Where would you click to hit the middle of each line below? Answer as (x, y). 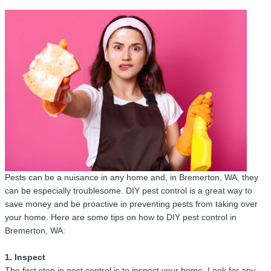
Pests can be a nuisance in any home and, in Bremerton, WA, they (132, 177)
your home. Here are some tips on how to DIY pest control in (121, 217)
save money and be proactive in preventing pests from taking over (131, 204)
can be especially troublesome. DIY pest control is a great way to (129, 191)
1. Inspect (25, 257)
